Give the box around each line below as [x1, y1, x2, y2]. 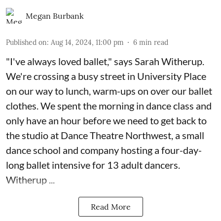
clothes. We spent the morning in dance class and [6, 100, 212, 112]
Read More [90, 202, 131, 212]
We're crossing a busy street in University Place [6, 70, 206, 82]
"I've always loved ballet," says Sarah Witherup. [6, 55, 204, 68]
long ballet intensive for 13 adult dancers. [6, 159, 180, 171]
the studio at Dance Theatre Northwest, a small [6, 129, 204, 142]
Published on [6, 38, 47, 47]
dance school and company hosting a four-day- [6, 144, 202, 156]
